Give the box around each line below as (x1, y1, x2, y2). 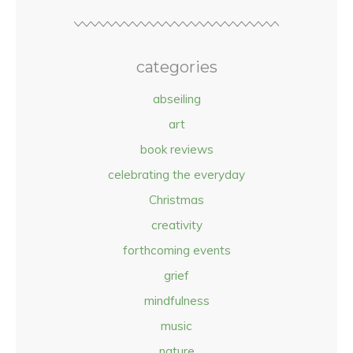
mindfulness (143, 293, 210, 308)
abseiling (152, 91, 201, 106)
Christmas (149, 192, 204, 207)
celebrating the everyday (108, 167, 245, 182)
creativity (150, 217, 203, 232)
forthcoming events (122, 243, 231, 258)
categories (136, 58, 217, 76)
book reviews (139, 142, 214, 157)
